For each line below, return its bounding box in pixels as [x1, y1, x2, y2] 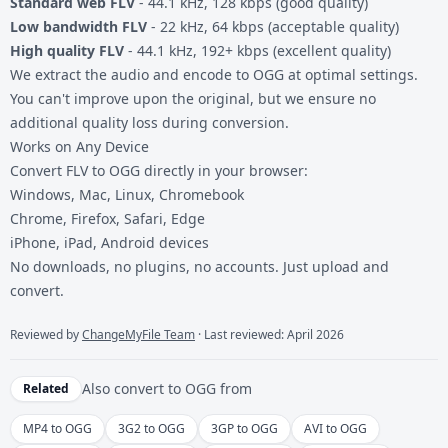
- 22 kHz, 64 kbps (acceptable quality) [147, 16, 399, 36]
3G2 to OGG [118, 419, 185, 437]
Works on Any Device [10, 136, 149, 156]
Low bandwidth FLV [10, 16, 147, 36]
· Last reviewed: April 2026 [195, 325, 344, 343]
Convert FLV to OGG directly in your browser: [10, 160, 308, 180]
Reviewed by [10, 325, 82, 343]
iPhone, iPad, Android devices [10, 232, 209, 252]
